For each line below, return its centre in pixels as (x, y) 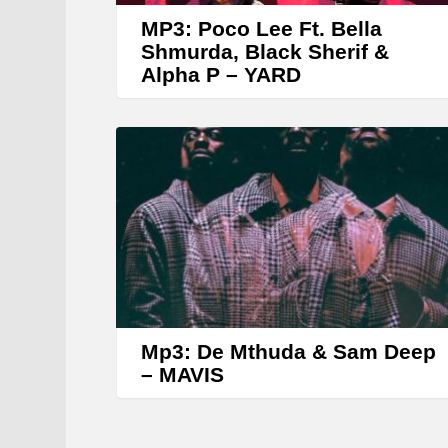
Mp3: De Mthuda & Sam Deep (288, 351)
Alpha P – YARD (221, 75)
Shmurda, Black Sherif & (265, 52)
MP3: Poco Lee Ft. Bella (261, 29)
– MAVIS (182, 374)
